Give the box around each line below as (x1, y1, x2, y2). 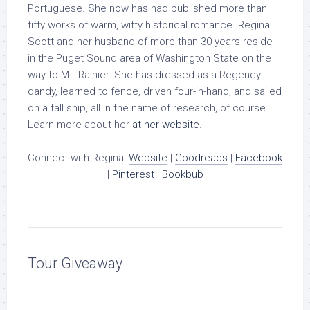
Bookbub (161, 168, 203, 181)
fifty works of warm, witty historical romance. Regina (28, 19, 270, 31)
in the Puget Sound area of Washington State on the (28, 52, 271, 64)
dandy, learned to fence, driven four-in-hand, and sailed (28, 85, 282, 98)
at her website (132, 118, 199, 131)
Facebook (235, 152, 282, 164)
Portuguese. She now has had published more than (28, 2, 267, 15)
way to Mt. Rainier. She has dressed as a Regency (28, 69, 261, 81)
